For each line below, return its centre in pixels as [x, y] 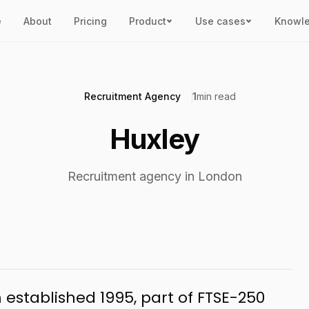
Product [147, 21]
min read [216, 96]
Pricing [90, 21]
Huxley [154, 139]
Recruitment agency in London [154, 176]
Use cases [220, 21]
